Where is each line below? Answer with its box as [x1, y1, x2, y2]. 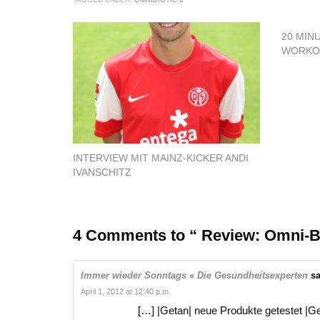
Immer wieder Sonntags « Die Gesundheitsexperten [81, 269, 308, 281]
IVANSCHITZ [73, 166, 131, 178]
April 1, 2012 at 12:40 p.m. [81, 286, 171, 296]
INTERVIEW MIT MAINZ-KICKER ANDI [73, 151, 249, 164]
